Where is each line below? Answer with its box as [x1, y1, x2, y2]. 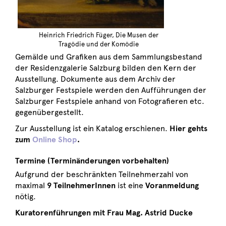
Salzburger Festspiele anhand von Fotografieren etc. [15, 96, 204, 106]
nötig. [15, 192, 36, 202]
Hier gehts [169, 124, 207, 134]
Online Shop [32, 135, 77, 145]
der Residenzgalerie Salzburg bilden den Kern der [15, 63, 196, 73]
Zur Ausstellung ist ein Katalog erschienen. [15, 124, 169, 134]
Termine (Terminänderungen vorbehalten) [15, 156, 169, 166]
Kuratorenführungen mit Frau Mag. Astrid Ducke [15, 208, 195, 218]
